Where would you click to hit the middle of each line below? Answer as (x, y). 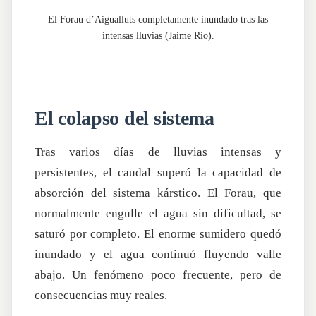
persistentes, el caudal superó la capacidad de (158, 172)
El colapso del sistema (124, 118)
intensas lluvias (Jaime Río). (158, 36)
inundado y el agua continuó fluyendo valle (158, 254)
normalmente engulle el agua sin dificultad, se (158, 213)
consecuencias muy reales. (101, 295)
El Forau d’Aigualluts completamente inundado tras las (158, 20)
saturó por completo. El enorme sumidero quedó (158, 233)
